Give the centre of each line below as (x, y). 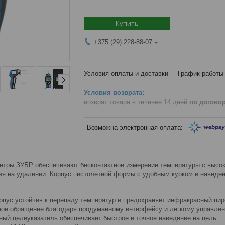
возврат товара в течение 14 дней (137, 102)
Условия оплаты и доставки (126, 73)
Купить (127, 23)
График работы (201, 73)
